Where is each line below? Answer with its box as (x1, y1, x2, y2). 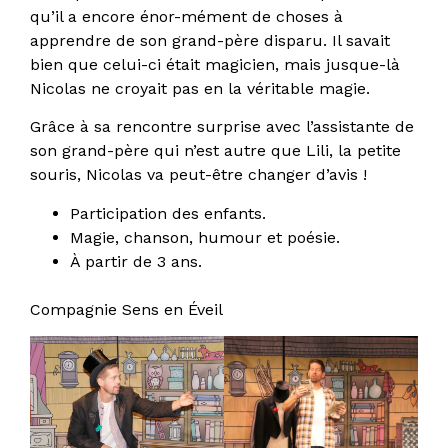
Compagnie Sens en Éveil (30, 299, 228, 319)
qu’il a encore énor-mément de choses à (30, 6, 343, 26)
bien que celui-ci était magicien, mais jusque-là (30, 54, 400, 74)
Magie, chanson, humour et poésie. (70, 227, 340, 247)
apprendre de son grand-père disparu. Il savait (30, 30, 390, 50)
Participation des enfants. (70, 203, 266, 223)
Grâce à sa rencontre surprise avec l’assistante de (30, 117, 414, 137)
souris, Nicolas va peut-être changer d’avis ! (30, 165, 367, 185)
